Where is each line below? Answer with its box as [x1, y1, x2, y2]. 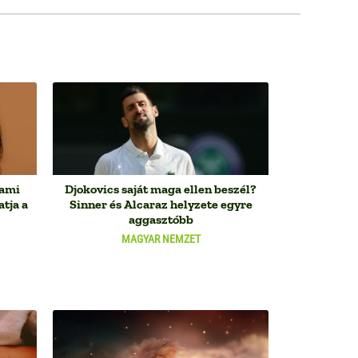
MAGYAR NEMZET [121, 232, 201, 245]
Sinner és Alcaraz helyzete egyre [69, 196, 253, 212]
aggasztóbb [128, 211, 193, 227]
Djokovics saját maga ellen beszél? [65, 181, 257, 197]
